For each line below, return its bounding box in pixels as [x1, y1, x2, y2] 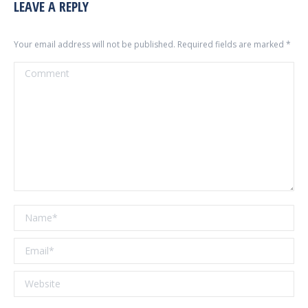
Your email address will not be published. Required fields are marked [14, 38, 286, 50]
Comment [14, 63, 60, 76]
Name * [14, 206, 50, 219]
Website [14, 272, 54, 285]
